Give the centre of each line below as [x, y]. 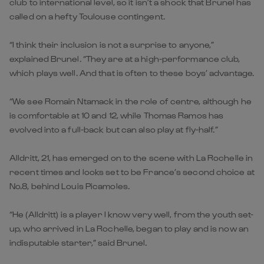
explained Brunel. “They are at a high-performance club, [125, 58]
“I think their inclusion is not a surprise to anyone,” [112, 44]
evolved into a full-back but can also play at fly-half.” [114, 129]
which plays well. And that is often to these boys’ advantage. [132, 72]
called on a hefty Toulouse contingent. [87, 16]
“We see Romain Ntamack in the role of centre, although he [131, 101]
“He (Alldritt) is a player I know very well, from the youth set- [132, 214]
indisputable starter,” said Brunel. [78, 242]
